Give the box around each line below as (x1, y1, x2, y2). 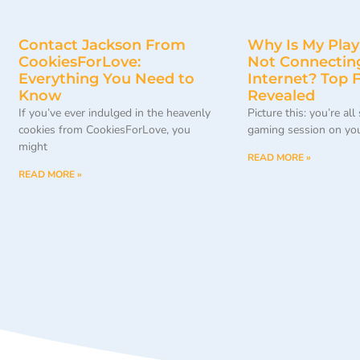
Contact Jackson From (18, 36, 186, 55)
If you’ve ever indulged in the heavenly (18, 105, 211, 121)
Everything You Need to (18, 70, 194, 88)
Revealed (247, 87, 315, 105)
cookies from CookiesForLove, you (18, 122, 190, 138)
